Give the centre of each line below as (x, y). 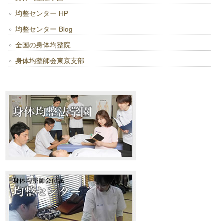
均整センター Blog (44, 29)
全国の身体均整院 (43, 45)
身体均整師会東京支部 (50, 61)
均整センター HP (42, 14)
